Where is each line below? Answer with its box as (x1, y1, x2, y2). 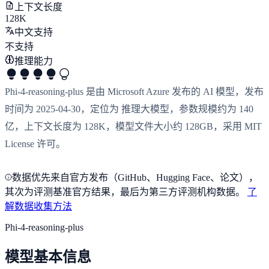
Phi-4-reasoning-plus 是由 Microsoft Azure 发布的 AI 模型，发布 (5, 86, 264, 97)
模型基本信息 (5, 249, 91, 265)
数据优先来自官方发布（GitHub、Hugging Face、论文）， (12, 172, 258, 183)
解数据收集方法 (5, 201, 72, 211)
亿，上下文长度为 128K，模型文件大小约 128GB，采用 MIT (5, 121, 262, 131)
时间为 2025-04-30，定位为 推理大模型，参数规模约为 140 (5, 103, 253, 114)
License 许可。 (5, 138, 65, 149)
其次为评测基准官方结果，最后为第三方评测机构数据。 (5, 186, 245, 197)
